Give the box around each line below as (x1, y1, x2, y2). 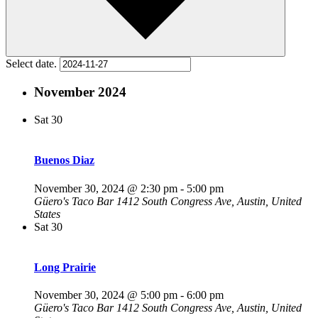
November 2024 (34, 84, 126, 100)
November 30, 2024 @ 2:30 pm (34, 182, 177, 194)
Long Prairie (34, 261, 96, 273)
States (34, 207, 60, 220)
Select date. (6, 57, 60, 70)
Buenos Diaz (34, 154, 94, 167)
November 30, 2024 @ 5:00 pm (34, 289, 177, 302)
